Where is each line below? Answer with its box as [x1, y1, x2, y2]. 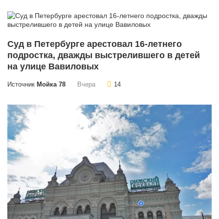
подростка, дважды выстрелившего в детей [7, 50, 200, 61]
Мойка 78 [37, 81, 66, 88]
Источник [7, 81, 37, 88]
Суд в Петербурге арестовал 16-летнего [7, 39, 182, 49]
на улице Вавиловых [7, 62, 99, 72]
